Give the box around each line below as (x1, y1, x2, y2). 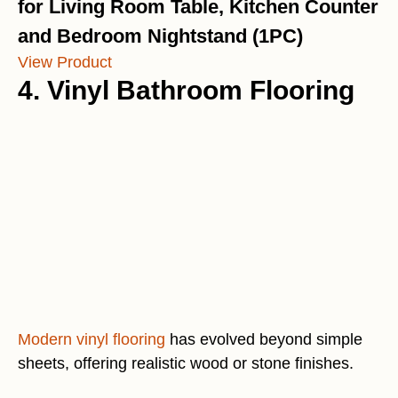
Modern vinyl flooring (18, 330, 165, 348)
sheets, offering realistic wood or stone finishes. (18, 354, 354, 372)
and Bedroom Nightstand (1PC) (18, 25, 303, 47)
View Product (18, 53, 112, 71)
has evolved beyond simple (165, 330, 362, 348)
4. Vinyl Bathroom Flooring (18, 76, 354, 105)
